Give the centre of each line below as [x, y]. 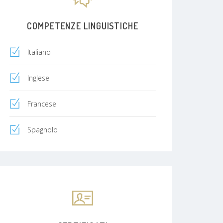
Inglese [38, 78]
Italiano [39, 52]
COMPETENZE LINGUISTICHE [83, 26]
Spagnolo [43, 129]
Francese [42, 104]
